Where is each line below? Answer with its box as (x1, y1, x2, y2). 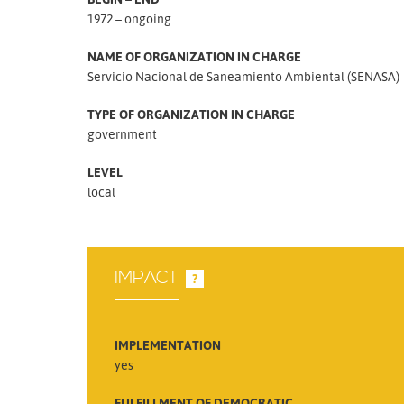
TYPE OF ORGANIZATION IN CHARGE (87, 106, 295, 122)
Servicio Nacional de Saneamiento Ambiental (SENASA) (87, 69, 399, 84)
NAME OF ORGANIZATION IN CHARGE (87, 49, 301, 64)
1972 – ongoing (87, 11, 171, 26)
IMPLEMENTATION (115, 336, 221, 353)
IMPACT (115, 266, 179, 289)
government (87, 126, 157, 142)
